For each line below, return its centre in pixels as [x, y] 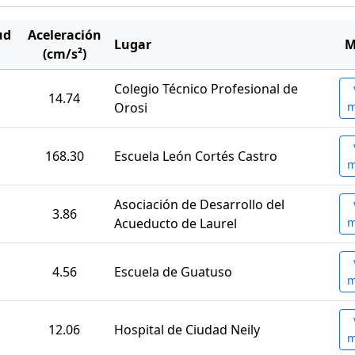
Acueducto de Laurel [176, 224]
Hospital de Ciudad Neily [187, 330]
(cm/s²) [64, 54]
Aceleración [64, 35]
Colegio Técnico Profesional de [206, 89]
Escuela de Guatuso [173, 272]
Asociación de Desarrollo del [199, 205]
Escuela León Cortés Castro [196, 157]
